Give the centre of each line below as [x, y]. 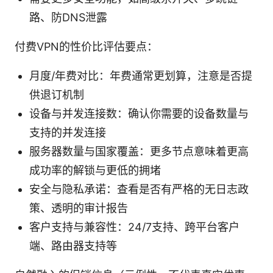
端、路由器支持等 [73, 246]
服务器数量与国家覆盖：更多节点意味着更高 [139, 151]
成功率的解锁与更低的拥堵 [95, 170]
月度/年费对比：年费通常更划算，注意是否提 [141, 76]
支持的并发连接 [68, 132]
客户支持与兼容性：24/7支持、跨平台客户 [134, 227]
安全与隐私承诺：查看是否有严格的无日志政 [139, 189]
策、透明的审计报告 [79, 208]
